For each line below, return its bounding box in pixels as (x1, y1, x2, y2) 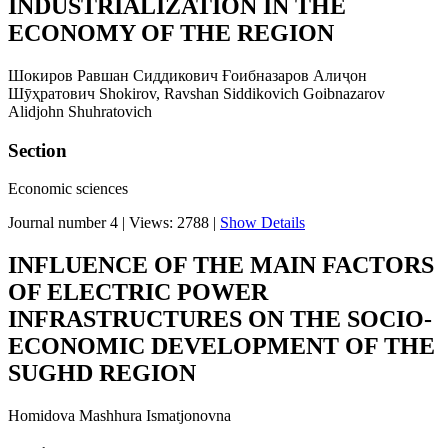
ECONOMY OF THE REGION (8, 19, 334, 46)
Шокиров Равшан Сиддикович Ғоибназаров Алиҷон (8, 66, 367, 84)
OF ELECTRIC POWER (8, 279, 268, 306)
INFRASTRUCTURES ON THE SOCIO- (8, 306, 432, 333)
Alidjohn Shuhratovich (8, 102, 152, 120)
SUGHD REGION (8, 360, 196, 387)
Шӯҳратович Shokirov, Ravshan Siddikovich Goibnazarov (8, 84, 385, 102)
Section (8, 139, 67, 161)
